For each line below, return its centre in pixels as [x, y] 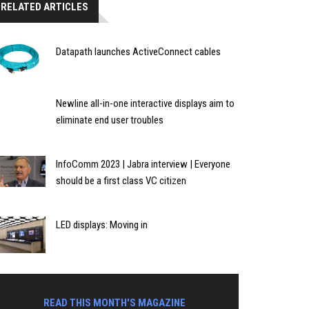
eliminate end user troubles [110, 120]
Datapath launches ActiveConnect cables [138, 51]
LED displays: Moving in [102, 225]
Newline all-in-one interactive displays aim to [145, 103]
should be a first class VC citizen [121, 180]
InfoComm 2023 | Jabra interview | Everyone [143, 164]
